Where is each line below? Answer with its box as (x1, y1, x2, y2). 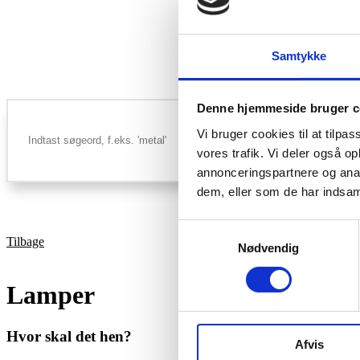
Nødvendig (237, 240, 300, 255)
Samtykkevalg (178, 222, 255, 236)
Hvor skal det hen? (6, 327, 132, 345)
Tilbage (6, 234, 44, 248)
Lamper (6, 280, 95, 310)
